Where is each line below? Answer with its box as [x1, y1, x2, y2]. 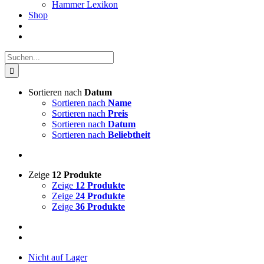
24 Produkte [75, 191, 125, 201]
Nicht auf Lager [28, 252, 87, 262]
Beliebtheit [108, 130, 150, 140]
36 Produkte [75, 202, 125, 212]
